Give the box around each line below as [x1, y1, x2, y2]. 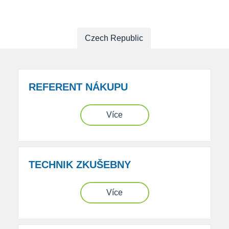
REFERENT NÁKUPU [29, 81, 128, 93]
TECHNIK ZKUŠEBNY [29, 159, 131, 170]
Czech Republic [85, 34, 143, 42]
